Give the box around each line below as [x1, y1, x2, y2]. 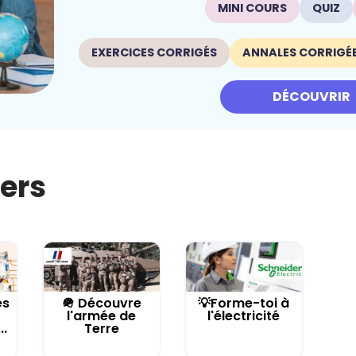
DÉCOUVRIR [273, 87, 350, 106]
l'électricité [207, 307, 281, 326]
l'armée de [67, 307, 137, 326]
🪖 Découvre [61, 294, 141, 313]
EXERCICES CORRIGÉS [91, 44, 217, 60]
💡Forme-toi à [198, 294, 290, 313]
